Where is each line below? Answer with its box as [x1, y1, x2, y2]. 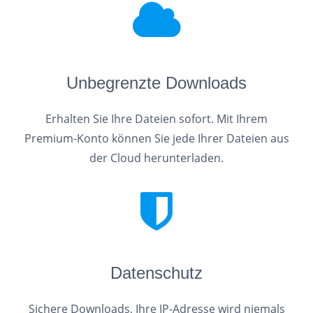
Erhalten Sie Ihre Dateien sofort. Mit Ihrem [45, 111, 268, 126]
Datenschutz [110, 263, 203, 282]
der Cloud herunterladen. [89, 150, 224, 166]
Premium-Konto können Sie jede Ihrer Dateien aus [24, 131, 289, 146]
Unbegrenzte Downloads [66, 73, 247, 92]
